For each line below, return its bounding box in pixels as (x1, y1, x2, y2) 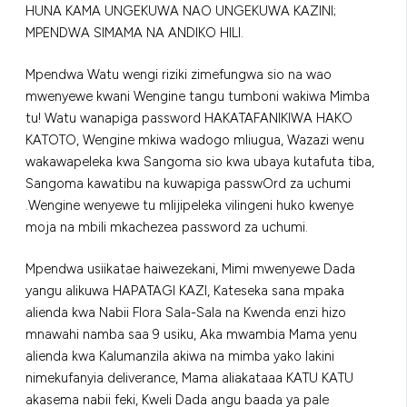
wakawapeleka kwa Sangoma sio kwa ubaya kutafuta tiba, (25, 153, 374, 170)
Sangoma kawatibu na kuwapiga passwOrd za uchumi (25, 174, 351, 192)
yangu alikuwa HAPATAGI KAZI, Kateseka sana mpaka (25, 282, 344, 299)
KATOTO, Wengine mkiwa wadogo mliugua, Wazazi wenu (25, 131, 364, 148)
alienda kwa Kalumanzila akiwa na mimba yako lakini (25, 347, 334, 364)
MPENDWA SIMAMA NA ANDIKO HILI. (25, 24, 243, 41)
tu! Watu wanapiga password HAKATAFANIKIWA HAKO (25, 109, 352, 126)
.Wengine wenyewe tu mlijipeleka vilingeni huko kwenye (25, 196, 353, 213)
